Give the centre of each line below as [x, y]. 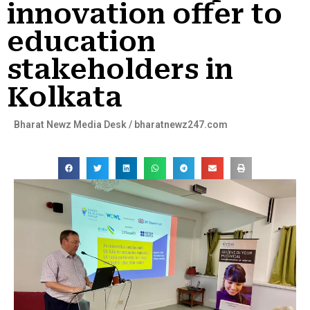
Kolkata [65, 98]
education [81, 42]
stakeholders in [120, 70]
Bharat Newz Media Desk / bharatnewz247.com [121, 125]
